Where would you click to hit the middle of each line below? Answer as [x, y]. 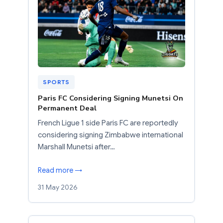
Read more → [60, 170]
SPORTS [56, 82]
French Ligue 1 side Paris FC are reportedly [108, 123]
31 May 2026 [58, 187]
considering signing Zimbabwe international [111, 135]
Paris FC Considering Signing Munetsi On [111, 98]
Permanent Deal [67, 108]
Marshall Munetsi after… [76, 147]
